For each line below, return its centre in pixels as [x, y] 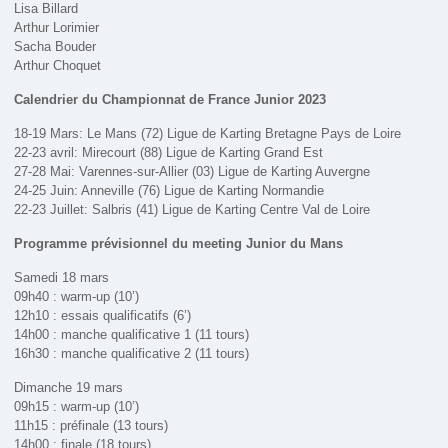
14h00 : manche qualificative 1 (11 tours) [132, 335]
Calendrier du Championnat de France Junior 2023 [170, 100]
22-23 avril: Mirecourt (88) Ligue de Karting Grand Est [169, 153]
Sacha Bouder [55, 47]
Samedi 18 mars [62, 278]
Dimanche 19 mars [69, 388]
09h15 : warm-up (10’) [77, 407]
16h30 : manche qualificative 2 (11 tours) [132, 354]
